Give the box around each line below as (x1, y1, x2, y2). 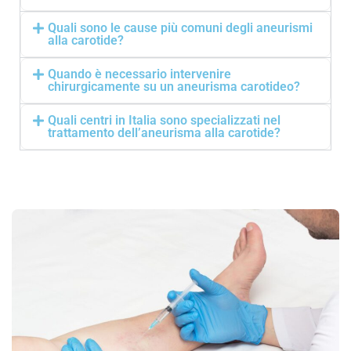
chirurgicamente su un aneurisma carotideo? (48, 78, 301, 94)
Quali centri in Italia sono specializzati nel (48, 112, 281, 128)
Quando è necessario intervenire (48, 66, 232, 81)
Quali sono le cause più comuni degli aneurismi (48, 20, 313, 35)
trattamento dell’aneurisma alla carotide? (48, 125, 281, 140)
